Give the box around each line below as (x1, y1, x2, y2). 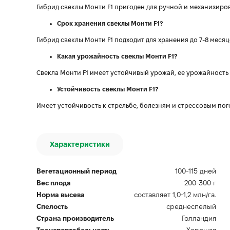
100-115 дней (175, 167, 216, 175)
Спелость (36, 203, 68, 210)
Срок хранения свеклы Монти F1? (57, 20, 163, 27)
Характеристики (50, 140, 110, 148)
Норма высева (36, 191, 85, 198)
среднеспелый (166, 203, 216, 210)
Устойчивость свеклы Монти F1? (57, 86, 158, 92)
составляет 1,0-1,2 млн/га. (134, 191, 216, 198)
